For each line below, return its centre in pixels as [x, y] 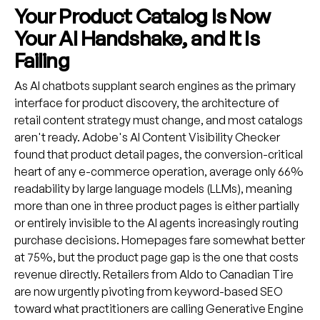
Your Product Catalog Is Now [142, 16]
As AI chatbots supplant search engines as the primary [155, 86]
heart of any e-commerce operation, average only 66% [159, 172]
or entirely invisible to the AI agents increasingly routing [156, 223]
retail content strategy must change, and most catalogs [158, 120]
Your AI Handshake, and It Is [136, 38]
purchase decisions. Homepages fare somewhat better [159, 240]
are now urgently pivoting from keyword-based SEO [148, 292]
